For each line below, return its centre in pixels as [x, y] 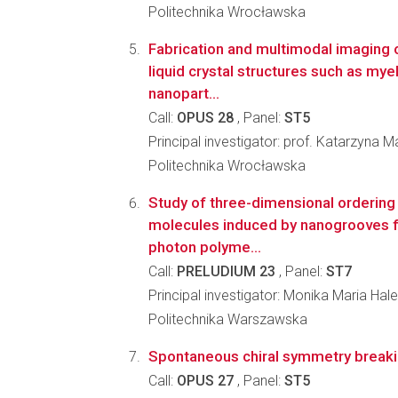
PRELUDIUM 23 [226, 271]
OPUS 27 [205, 381]
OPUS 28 [205, 118]
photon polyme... [205, 247]
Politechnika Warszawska [228, 319]
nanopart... [184, 93]
